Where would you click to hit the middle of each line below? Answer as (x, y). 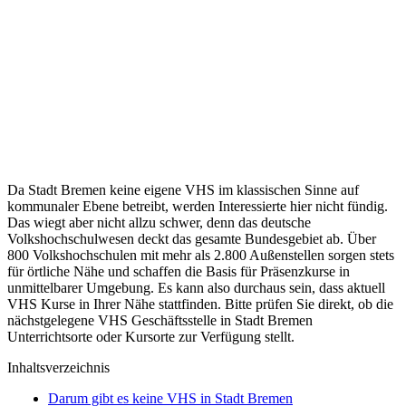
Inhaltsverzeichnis (58, 367)
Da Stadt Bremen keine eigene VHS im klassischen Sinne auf (183, 189)
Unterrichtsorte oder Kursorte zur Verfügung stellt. (151, 336)
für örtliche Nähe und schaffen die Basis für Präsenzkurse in (179, 271)
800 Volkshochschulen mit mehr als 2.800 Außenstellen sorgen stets (201, 255)
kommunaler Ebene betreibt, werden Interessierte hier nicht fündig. (198, 206)
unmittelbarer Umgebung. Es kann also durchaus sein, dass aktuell (196, 287)
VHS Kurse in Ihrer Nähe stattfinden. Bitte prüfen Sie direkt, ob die (200, 304)
